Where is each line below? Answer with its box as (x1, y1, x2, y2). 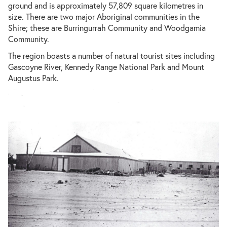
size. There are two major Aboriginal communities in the (8, 11, 200, 22)
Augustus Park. (8, 72, 59, 83)
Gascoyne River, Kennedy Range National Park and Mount (8, 61, 204, 72)
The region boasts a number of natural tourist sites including (8, 50, 215, 61)
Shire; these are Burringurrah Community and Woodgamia (8, 22, 206, 33)
